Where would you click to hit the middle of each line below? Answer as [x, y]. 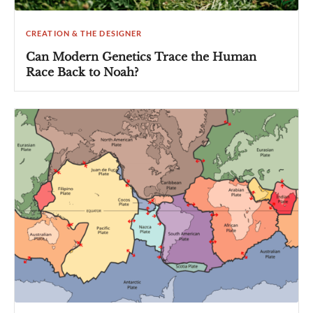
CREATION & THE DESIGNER [84, 33]
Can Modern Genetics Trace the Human [141, 56]
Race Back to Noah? [82, 72]
